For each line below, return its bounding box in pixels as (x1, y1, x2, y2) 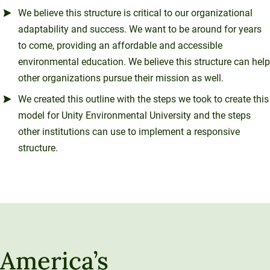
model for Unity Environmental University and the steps (18, 109, 251, 121)
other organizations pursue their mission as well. (18, 72, 224, 84)
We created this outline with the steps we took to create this (18, 93, 269, 105)
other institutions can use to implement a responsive (18, 125, 240, 137)
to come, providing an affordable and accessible (18, 39, 222, 51)
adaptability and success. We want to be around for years (18, 23, 262, 35)
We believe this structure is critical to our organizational (18, 7, 253, 19)
